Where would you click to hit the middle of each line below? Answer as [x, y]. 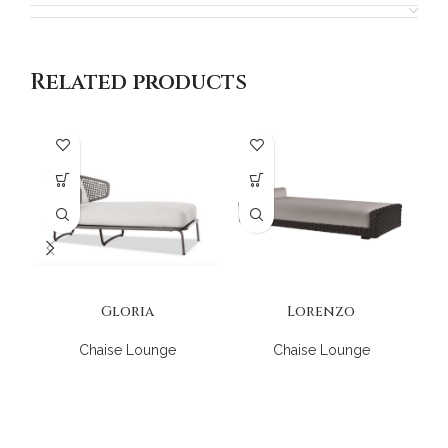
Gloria [127, 311]
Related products [138, 82]
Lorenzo [321, 311]
